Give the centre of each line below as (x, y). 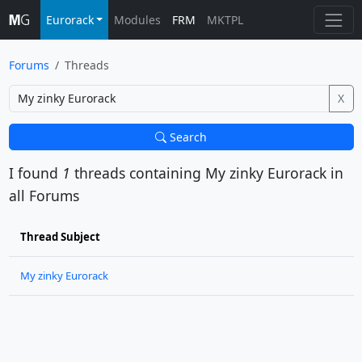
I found (35, 173)
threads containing (137, 173)
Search (187, 137)
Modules (138, 20)
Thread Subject (60, 237)
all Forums (44, 196)
